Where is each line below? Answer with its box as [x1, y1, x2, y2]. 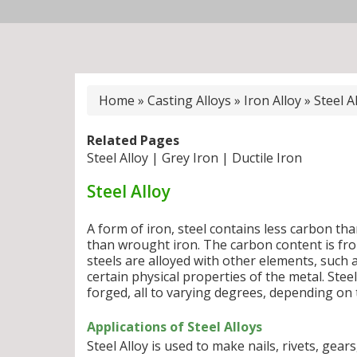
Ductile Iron [232, 149, 302, 167]
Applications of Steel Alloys [87, 318, 262, 335]
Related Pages [87, 131, 179, 149]
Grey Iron [162, 149, 218, 167]
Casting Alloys [147, 92, 231, 109]
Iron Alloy [244, 92, 301, 109]
